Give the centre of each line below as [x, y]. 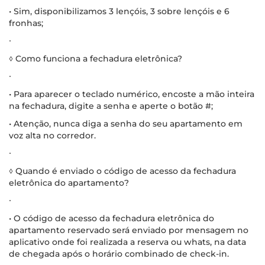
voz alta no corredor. [52, 135]
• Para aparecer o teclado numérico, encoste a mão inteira [132, 94]
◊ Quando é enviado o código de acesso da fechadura [122, 171]
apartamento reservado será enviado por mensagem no [129, 230]
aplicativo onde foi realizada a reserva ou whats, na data [127, 242]
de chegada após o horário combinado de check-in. [119, 253]
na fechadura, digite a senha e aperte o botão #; [111, 106]
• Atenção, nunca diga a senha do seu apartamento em [126, 123]
